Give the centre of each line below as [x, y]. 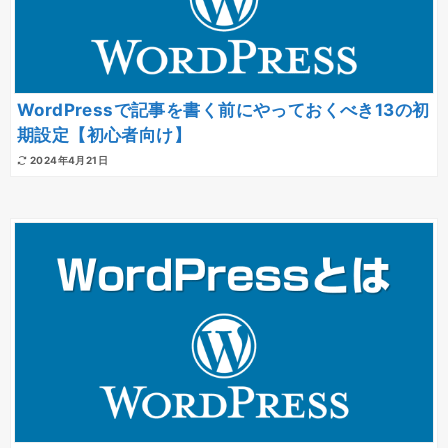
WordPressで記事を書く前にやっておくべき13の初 [223, 109]
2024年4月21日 [69, 160]
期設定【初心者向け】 [104, 134]
